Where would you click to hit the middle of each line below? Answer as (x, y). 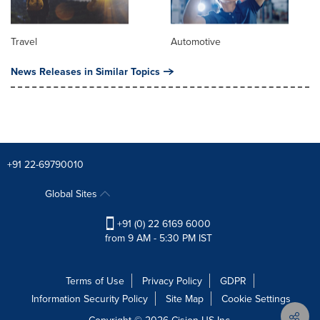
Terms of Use (95, 280)
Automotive (196, 41)
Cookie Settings (256, 298)
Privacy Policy (172, 280)
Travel (24, 41)
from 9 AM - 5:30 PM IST (158, 237)
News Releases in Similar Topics (85, 71)
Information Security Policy (90, 298)
